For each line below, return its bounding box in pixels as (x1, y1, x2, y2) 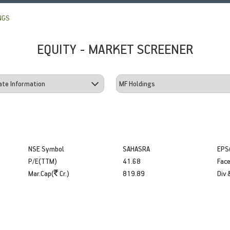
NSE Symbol (28, 143, 65, 154)
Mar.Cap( (28, 168, 54, 178)
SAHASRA (122, 143, 150, 154)
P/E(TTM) (28, 156, 57, 166)
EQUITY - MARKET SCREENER (37, 40, 193, 57)
